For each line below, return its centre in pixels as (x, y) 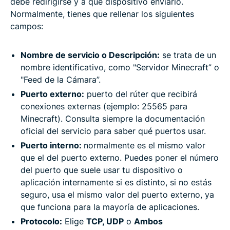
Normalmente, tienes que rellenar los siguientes (102, 14)
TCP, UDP (105, 221)
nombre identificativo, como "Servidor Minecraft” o (120, 67)
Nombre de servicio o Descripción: (90, 55)
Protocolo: (41, 221)
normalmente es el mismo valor (145, 145)
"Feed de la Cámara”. (61, 79)
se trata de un (188, 55)
